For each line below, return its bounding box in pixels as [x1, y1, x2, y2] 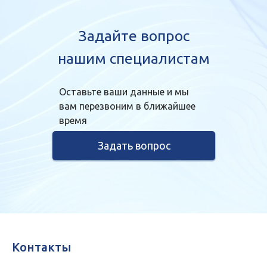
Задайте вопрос [78, 27, 190, 45]
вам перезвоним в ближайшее [59, 101, 195, 112]
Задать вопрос [97, 139, 170, 152]
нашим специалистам [58, 50, 210, 67]
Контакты [12, 240, 72, 254]
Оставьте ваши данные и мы [59, 86, 189, 98]
